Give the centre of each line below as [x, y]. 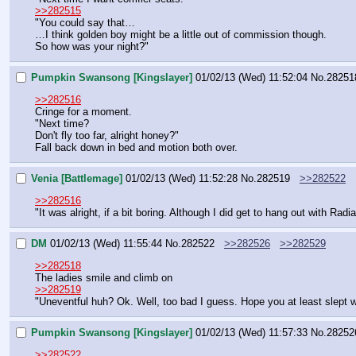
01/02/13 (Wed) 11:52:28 [182, 178]
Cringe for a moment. [83, 112]
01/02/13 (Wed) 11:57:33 [252, 332]
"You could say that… [85, 23]
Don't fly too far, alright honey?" [107, 136]
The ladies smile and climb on [104, 278]
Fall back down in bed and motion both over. [136, 148]
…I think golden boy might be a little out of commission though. [181, 35]
